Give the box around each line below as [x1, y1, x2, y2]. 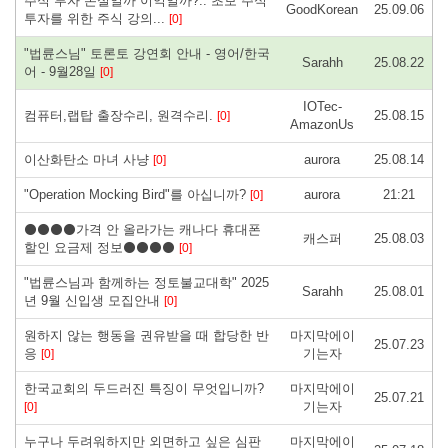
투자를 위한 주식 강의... [24, 10, 169, 26]
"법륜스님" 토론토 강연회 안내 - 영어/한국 [24, 45, 270, 61]
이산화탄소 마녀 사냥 [24, 151, 153, 167]
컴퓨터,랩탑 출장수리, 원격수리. [24, 107, 217, 123]
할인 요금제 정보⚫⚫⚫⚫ [24, 239, 179, 255]
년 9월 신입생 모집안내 [24, 292, 164, 308]
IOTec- [302, 98, 342, 114]
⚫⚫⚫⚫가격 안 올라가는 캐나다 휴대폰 [24, 221, 261, 237]
